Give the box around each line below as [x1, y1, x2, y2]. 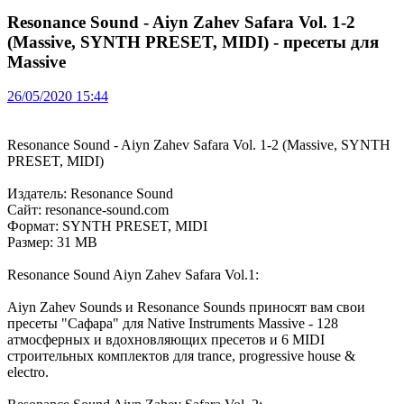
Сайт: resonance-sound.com [7, 202, 169, 218]
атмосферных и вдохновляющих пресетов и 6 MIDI [7, 332, 325, 348]
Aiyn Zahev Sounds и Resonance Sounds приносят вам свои [7, 299, 365, 316]
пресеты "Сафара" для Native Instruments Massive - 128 [7, 316, 338, 332]
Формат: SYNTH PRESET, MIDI [7, 218, 207, 234]
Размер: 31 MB [7, 234, 97, 251]
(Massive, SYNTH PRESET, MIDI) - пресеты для [7, 32, 379, 51]
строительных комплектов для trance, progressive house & [7, 348, 355, 364]
